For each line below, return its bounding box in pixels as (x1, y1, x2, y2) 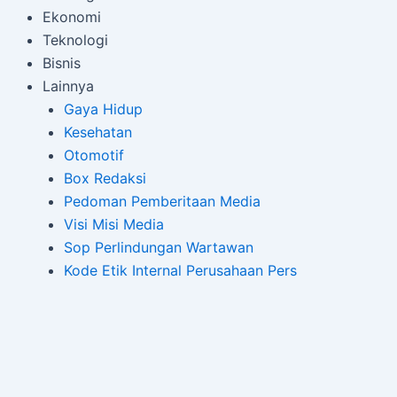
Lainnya (43, 77, 94, 95)
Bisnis (43, 54, 81, 72)
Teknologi (43, 31, 108, 49)
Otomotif (64, 146, 124, 164)
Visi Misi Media (64, 215, 164, 233)
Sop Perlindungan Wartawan (64, 238, 253, 256)
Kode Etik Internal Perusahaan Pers (64, 261, 297, 279)
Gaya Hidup (64, 100, 143, 118)
